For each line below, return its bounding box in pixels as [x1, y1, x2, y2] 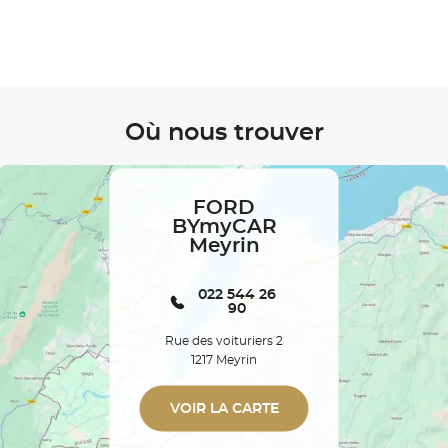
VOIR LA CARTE [169, 401, 279, 416]
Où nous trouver [124, 121, 324, 146]
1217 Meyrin [191, 353, 257, 366]
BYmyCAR [171, 216, 277, 237]
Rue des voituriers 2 [165, 334, 283, 347]
